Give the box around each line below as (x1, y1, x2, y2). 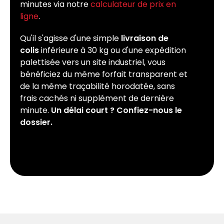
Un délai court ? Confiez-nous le (51, 104, 182, 116)
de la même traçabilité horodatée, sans (20, 80, 175, 92)
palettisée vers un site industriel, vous (20, 56, 165, 68)
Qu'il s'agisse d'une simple (20, 32, 121, 44)
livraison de (121, 32, 168, 44)
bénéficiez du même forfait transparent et (20, 68, 187, 80)
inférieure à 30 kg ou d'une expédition (39, 44, 186, 56)
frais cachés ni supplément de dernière (20, 92, 174, 104)
